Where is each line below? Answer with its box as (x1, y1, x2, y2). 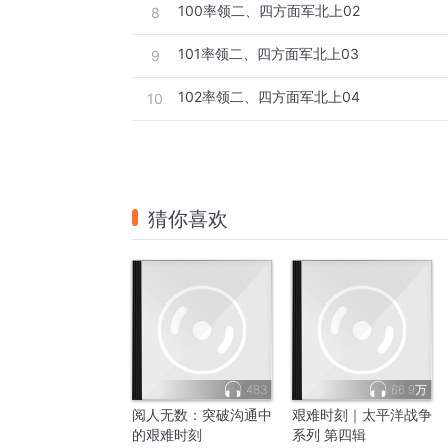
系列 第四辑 (292, 426, 366, 444)
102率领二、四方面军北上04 (178, 88, 360, 106)
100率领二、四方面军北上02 (178, 2, 360, 20)
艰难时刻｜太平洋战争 (292, 406, 432, 424)
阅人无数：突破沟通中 (132, 406, 272, 424)
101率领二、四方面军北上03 (178, 45, 359, 63)
